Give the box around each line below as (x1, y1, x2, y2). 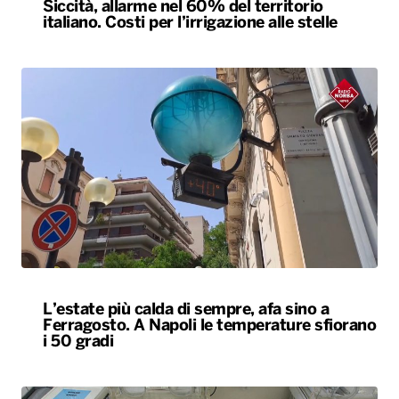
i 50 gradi (43, 334, 113, 350)
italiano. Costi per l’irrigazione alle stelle (43, 15, 338, 31)
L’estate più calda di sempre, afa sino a (43, 302, 329, 318)
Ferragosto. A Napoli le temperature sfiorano (43, 318, 376, 334)
